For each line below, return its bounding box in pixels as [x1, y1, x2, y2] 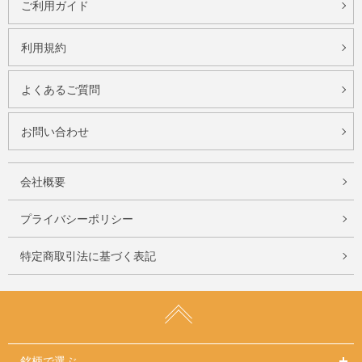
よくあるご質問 [21, 82, 100, 96]
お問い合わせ [21, 124, 89, 138]
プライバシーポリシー [20, 212, 133, 225]
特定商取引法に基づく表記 [20, 249, 156, 263]
